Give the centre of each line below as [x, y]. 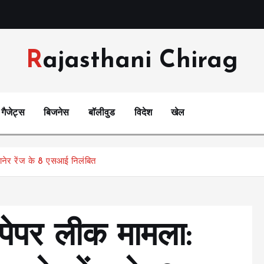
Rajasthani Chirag [140, 61]
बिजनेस [56, 113]
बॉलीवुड [102, 113]
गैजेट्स [13, 113]
